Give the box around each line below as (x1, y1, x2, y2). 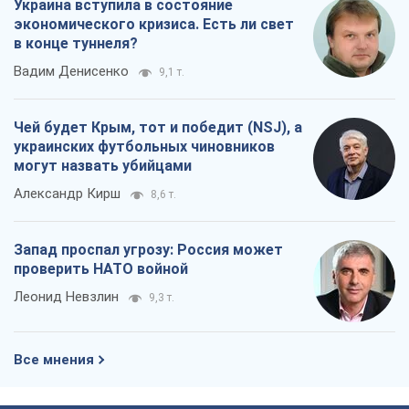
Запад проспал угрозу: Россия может (14, 241, 283, 259)
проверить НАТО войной (14, 260, 188, 278)
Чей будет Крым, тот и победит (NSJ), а (14, 119, 302, 137)
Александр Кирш (14, 185, 121, 203)
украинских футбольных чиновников (14, 138, 275, 156)
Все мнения (14, 351, 94, 369)
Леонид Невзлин (14, 288, 119, 306)
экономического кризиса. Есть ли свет (14, 16, 294, 34)
